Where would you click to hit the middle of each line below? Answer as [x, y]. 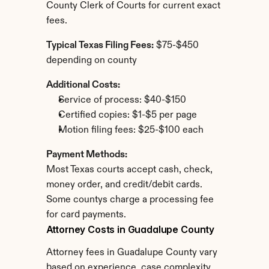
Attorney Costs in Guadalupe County [130, 229]
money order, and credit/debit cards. [124, 185]
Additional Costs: [83, 85]
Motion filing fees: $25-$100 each [131, 130]
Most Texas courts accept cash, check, [129, 170]
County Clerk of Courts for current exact [133, 6]
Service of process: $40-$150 [122, 100]
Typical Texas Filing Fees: [100, 46]
